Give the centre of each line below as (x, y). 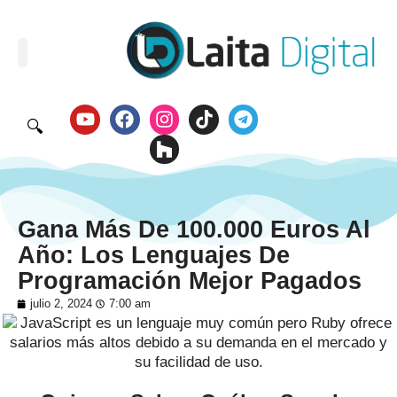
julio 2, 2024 (62, 304)
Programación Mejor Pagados (190, 281)
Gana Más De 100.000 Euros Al (194, 230)
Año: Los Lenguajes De (154, 256)
